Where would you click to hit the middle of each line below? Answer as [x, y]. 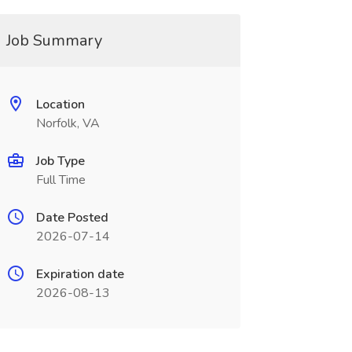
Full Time [60, 180]
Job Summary [54, 40]
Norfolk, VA [68, 123]
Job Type [60, 161]
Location [60, 104]
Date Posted [72, 218]
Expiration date [80, 274]
